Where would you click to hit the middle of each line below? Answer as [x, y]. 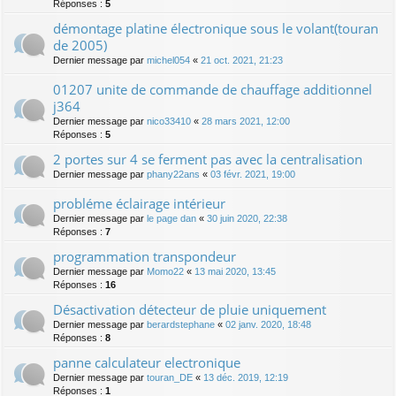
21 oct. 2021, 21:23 [242, 60]
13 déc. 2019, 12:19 [246, 377]
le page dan [171, 218]
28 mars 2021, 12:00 [246, 121]
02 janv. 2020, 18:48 [268, 324]
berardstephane [181, 324]
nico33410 [169, 121]
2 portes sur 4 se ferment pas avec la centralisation [208, 159]
